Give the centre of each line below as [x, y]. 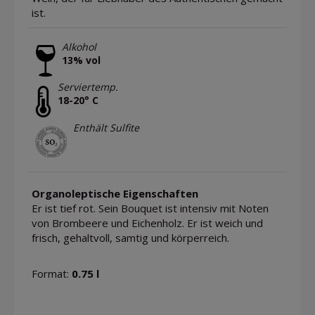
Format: [52, 274]
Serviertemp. [88, 87]
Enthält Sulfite [106, 127]
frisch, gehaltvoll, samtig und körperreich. [130, 238]
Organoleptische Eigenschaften [115, 194]
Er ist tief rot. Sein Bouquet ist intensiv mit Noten [150, 208]
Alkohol [79, 46]
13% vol [81, 60]
